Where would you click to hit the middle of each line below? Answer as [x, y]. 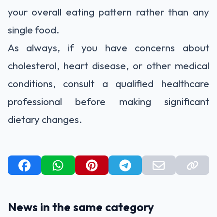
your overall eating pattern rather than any [108, 12]
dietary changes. [45, 119]
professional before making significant [108, 101]
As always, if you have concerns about [108, 48]
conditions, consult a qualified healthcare [108, 84]
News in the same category [81, 207]
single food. [34, 30]
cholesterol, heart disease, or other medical [108, 66]
